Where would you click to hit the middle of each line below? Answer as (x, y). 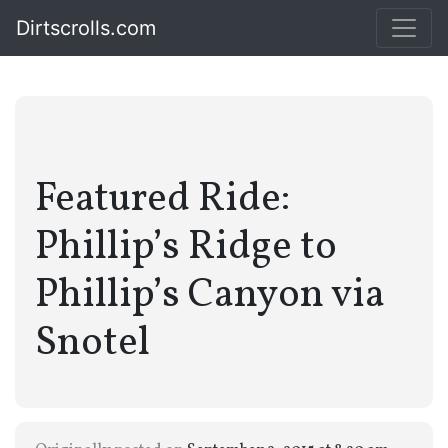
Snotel (92, 344)
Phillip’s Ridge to (186, 248)
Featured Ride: (162, 200)
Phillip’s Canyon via (210, 296)
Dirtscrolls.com (86, 28)
